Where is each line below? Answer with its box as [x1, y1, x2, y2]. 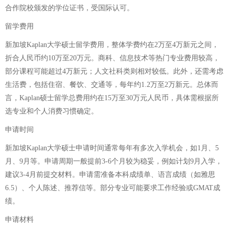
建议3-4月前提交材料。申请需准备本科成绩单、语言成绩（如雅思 [5, 171, 215, 178]
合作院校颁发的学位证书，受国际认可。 [5, 4, 134, 12]
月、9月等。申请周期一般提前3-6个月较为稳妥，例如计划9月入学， [5, 157, 222, 165]
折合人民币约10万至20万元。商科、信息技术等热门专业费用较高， [5, 54, 220, 62]
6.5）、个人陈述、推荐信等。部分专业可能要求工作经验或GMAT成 [5, 184, 220, 192]
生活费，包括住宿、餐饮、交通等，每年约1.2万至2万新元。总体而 [5, 81, 218, 88]
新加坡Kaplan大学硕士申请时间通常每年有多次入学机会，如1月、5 [5, 144, 219, 152]
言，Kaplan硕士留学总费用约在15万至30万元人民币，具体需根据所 [5, 94, 219, 102]
